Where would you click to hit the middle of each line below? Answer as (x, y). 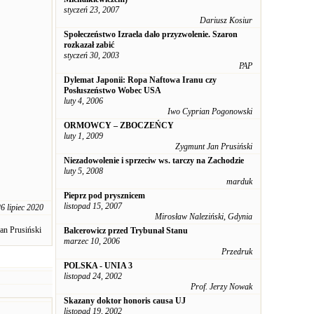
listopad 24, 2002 (93, 276)
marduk (239, 182)
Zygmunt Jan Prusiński (214, 146)
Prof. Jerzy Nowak (221, 287)
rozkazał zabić (89, 45)
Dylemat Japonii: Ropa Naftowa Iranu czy (140, 80)
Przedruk (237, 252)
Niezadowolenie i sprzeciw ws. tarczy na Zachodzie (154, 161)
